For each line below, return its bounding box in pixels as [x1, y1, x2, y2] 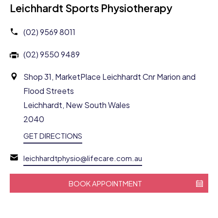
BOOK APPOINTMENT [69, 178, 142, 188]
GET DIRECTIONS [23, 130, 82, 140]
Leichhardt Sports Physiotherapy [10, 1, 172, 15]
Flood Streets [23, 85, 74, 96]
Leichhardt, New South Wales [23, 99, 130, 110]
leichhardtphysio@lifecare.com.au [23, 153, 142, 163]
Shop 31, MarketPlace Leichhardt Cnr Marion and [23, 71, 196, 82]
